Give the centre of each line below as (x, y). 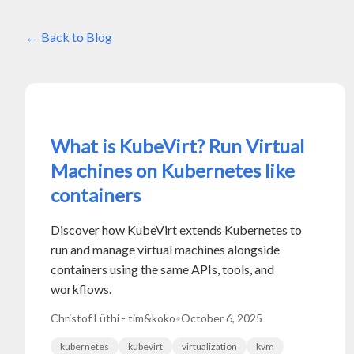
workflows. (81, 288)
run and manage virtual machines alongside (165, 249)
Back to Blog (77, 36)
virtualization (209, 346)
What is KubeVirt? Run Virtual (177, 145)
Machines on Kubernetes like (173, 170)
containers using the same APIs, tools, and (162, 269)
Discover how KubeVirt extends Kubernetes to (176, 229)
